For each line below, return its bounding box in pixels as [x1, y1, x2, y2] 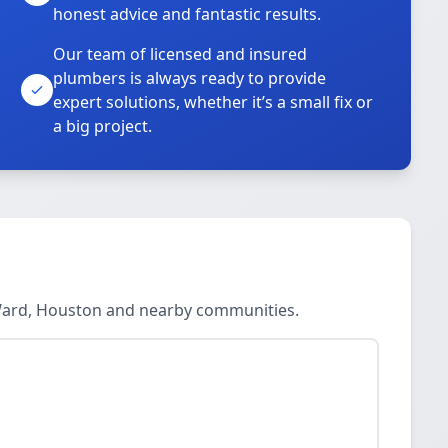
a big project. [53, 115, 153, 137]
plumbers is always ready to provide [53, 67, 327, 89]
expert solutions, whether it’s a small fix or [53, 91, 374, 113]
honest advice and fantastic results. [53, 3, 322, 25]
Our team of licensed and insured [53, 43, 308, 65]
